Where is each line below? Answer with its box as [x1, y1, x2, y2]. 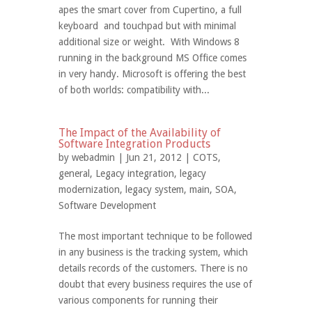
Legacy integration [95, 168, 174, 179]
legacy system [125, 184, 184, 195]
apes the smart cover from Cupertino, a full [58, 4, 242, 15]
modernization [58, 184, 120, 195]
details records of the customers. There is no [58, 263, 248, 274]
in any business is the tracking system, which [58, 247, 248, 258]
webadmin [72, 152, 115, 163]
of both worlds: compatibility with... [58, 84, 210, 95]
